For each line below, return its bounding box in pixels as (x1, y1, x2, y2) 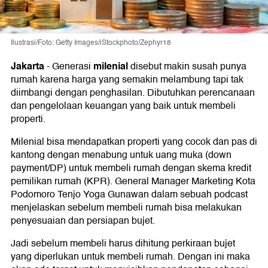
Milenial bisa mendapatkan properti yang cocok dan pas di (11, 134, 257, 150)
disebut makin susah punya (128, 59, 246, 75)
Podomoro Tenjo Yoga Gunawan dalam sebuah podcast (11, 187, 248, 203)
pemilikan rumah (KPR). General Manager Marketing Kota (11, 173, 255, 190)
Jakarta (11, 58, 44, 75)
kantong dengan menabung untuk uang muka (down (11, 147, 232, 163)
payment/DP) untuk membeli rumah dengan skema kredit (11, 160, 251, 176)
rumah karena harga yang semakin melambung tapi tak (11, 72, 243, 88)
